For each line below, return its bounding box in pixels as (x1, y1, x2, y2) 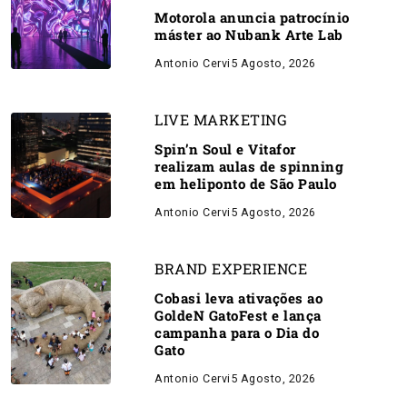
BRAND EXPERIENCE (154, 259, 307, 278)
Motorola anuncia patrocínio (154, 8, 350, 26)
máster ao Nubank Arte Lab (154, 25, 343, 44)
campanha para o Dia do (154, 323, 319, 342)
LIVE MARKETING (154, 110, 287, 129)
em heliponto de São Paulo (154, 174, 337, 193)
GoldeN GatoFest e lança (154, 306, 322, 324)
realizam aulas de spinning (154, 157, 343, 175)
